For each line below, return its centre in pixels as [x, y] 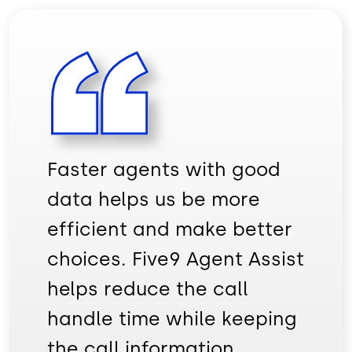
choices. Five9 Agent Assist [176, 258]
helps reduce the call [148, 288]
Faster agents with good [164, 169]
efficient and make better [170, 229]
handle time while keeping [172, 318]
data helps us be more [154, 199]
